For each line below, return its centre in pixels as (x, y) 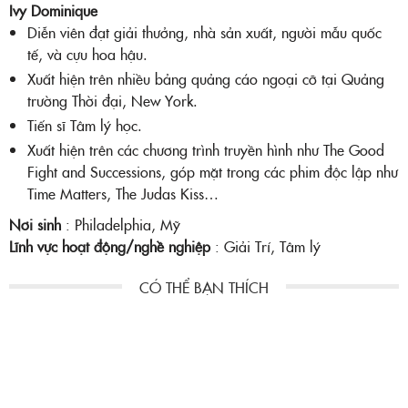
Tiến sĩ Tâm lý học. (85, 124)
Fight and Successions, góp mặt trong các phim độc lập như (213, 171)
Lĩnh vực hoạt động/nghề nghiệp (112, 245)
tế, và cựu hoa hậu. (87, 53)
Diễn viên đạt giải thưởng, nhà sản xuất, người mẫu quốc (204, 31)
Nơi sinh (37, 224)
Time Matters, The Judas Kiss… (123, 193)
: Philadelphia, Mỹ (123, 224)
